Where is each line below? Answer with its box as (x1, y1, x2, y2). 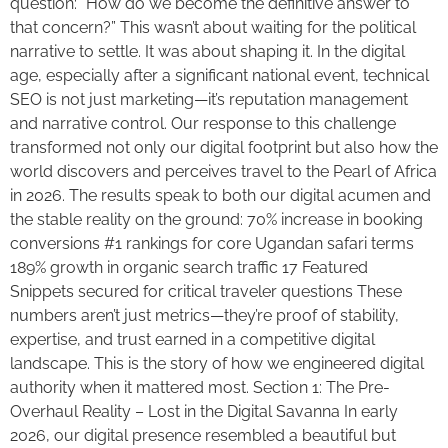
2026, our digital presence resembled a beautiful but (10, 425, 396, 445)
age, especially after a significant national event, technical (10, 65, 429, 85)
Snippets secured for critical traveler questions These (10, 281, 402, 301)
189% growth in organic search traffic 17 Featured (10, 257, 368, 277)
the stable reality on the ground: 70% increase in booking (10, 209, 423, 229)
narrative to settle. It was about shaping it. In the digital (10, 41, 405, 61)
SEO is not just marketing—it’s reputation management (10, 89, 408, 109)
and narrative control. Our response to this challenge (10, 113, 396, 133)
